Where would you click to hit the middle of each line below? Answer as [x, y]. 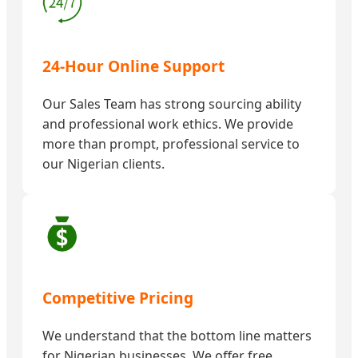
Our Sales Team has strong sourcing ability [172, 104]
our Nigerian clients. [103, 164]
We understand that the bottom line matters [177, 335]
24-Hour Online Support [133, 66]
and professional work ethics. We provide [168, 124]
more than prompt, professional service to [171, 144]
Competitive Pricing [118, 297]
